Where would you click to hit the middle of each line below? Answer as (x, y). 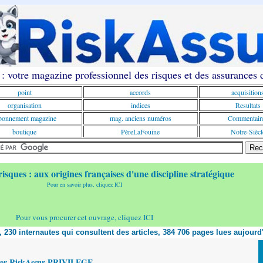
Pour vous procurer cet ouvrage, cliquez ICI (85, 217)
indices (140, 105)
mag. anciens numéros (140, 118)
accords (140, 92)
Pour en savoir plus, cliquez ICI (85, 184)
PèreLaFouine (140, 131)
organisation (24, 105)
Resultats (248, 105)
